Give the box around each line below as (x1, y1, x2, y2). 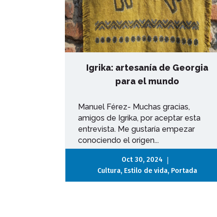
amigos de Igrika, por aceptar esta (78, 113, 201, 123)
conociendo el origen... (78, 135, 159, 145)
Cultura (97, 166, 121, 175)
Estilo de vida (124, 166, 168, 175)
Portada (170, 166, 197, 175)
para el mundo (115, 76, 179, 86)
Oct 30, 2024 (122, 155, 163, 164)
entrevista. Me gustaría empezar (78, 124, 195, 134)
